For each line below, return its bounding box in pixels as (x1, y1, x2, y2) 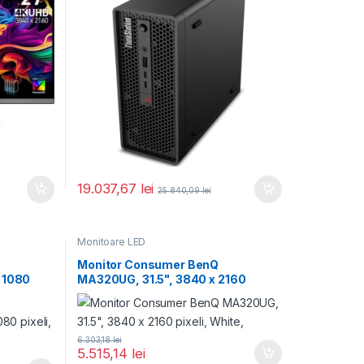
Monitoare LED (77, 236, 146, 249)
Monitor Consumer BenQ (77, 257, 219, 271)
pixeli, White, (77, 286, 153, 301)
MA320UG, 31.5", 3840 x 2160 (77, 271, 246, 286)
